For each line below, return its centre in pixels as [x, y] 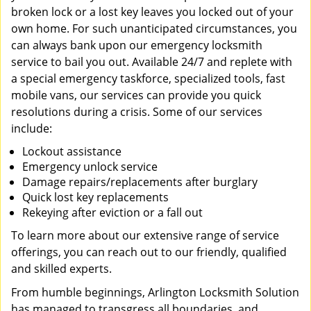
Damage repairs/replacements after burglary [140, 182]
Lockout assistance [72, 151]
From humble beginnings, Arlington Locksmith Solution [155, 292]
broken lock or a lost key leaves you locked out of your [152, 12]
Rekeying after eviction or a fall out [112, 212]
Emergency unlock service [90, 167]
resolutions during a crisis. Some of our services [137, 112]
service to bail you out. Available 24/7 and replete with [152, 62]
